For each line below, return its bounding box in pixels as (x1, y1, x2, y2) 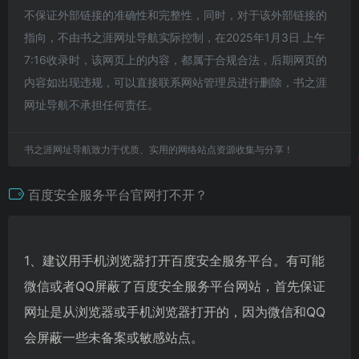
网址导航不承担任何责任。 (24, 97, 159, 111)
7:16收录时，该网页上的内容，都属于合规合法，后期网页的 (24, 52, 327, 67)
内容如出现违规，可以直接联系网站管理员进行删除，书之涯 (24, 75, 327, 89)
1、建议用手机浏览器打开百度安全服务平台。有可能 (24, 252, 325, 268)
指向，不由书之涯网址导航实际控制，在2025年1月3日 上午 (24, 30, 325, 44)
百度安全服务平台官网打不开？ (28, 186, 208, 203)
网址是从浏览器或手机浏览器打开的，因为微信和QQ (24, 303, 325, 320)
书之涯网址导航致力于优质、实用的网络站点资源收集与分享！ (24, 143, 293, 155)
